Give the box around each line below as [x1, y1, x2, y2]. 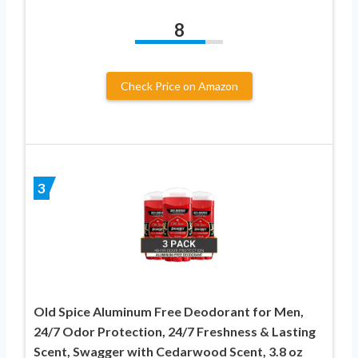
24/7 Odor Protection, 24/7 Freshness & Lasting [34, 323, 316, 339]
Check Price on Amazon [120, 78, 238, 93]
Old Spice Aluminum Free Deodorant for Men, [34, 303, 304, 319]
